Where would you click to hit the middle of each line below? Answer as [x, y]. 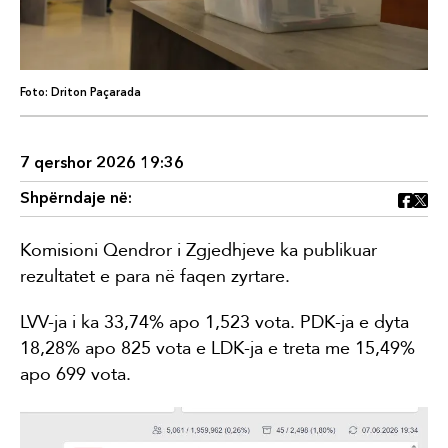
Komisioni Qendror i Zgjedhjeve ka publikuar [198, 249]
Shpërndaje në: [76, 198]
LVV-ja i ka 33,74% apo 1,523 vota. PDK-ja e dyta [214, 321]
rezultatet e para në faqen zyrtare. [155, 275]
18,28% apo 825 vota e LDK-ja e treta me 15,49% [217, 347]
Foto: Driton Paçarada [80, 93]
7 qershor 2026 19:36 [102, 163]
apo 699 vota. [75, 373]
